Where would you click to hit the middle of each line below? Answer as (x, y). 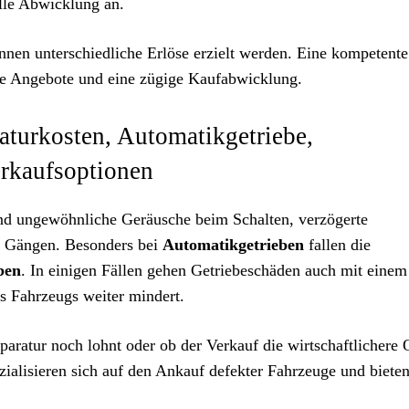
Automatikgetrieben (233, 245)
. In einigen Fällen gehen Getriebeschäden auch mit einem (214, 270)
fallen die (337, 245)
